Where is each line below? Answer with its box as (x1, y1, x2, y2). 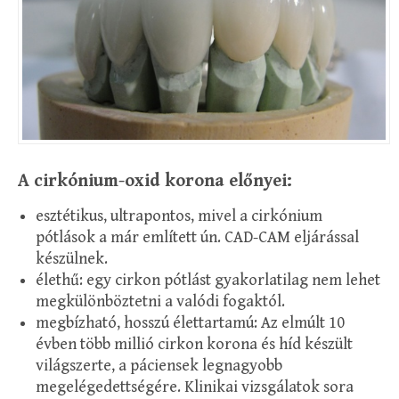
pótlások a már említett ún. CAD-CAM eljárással (36, 227, 359, 247)
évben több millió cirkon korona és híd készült (36, 334, 353, 354)
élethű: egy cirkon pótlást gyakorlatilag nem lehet (36, 270, 380, 289)
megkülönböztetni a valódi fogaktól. (36, 291, 285, 311)
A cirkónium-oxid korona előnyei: (18, 170, 292, 191)
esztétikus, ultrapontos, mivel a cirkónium (36, 206, 322, 225)
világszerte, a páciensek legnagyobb (36, 355, 282, 375)
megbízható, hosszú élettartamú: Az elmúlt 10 (36, 313, 345, 332)
